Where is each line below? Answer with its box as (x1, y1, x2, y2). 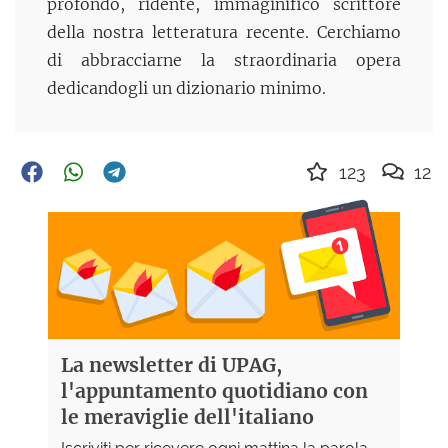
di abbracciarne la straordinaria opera (47, 49, 401, 70)
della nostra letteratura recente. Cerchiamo (47, 21, 401, 42)
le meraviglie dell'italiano (60, 404, 314, 429)
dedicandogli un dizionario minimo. (47, 77, 326, 98)
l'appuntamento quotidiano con (60, 378, 368, 403)
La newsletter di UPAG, (60, 352, 282, 377)
